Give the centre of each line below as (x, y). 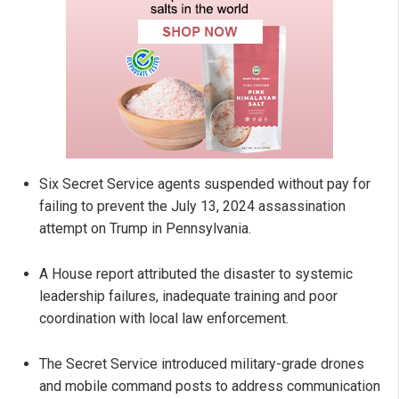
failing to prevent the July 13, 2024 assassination (192, 207)
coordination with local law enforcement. (164, 319)
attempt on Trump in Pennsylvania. (145, 229)
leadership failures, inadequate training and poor (188, 297)
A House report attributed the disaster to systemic (196, 274)
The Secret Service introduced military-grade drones (202, 364)
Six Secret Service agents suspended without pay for (205, 184)
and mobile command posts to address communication (210, 387)
